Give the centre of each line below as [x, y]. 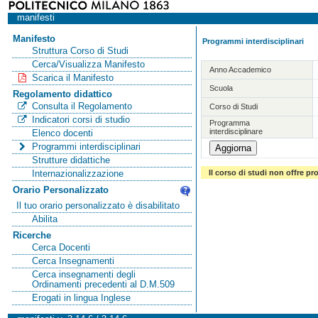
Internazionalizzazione [77, 174]
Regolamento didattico [62, 94]
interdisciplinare [236, 131]
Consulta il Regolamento [82, 106]
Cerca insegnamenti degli [83, 274]
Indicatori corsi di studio [81, 120]
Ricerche [32, 235]
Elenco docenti [62, 133]
